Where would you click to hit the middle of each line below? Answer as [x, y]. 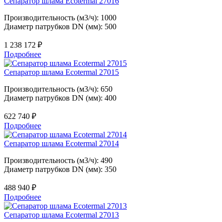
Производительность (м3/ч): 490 [58, 160]
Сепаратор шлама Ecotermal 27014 [61, 143]
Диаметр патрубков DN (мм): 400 [60, 98]
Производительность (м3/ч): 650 [58, 89]
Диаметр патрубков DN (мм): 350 [60, 169]
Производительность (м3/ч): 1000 [60, 18]
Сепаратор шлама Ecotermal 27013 [61, 215]
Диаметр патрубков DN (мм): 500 [60, 27]
